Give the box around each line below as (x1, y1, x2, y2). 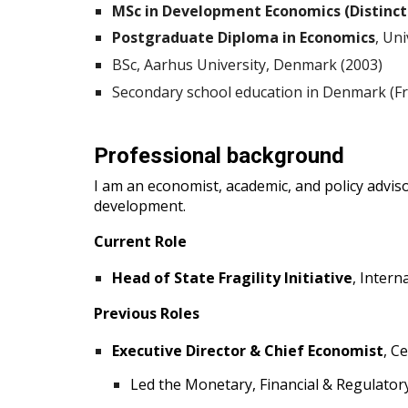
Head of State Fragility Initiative (111, 268, 352, 289)
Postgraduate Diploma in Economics (111, 27, 375, 47)
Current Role (93, 230, 187, 251)
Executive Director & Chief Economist (111, 340, 383, 361)
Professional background (93, 143, 344, 168)
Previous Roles (93, 302, 199, 323)
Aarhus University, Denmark (143, 55, 341, 75)
